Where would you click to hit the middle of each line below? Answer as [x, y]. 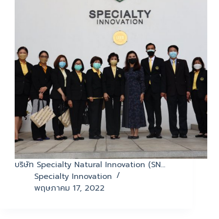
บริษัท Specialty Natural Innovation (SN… [90, 165]
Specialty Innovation [73, 177]
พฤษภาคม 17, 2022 [69, 188]
